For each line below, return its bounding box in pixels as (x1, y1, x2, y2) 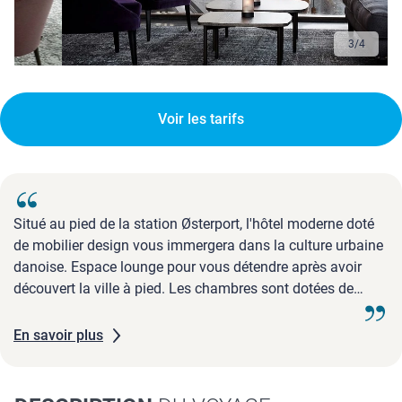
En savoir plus (13, 327, 103, 345)
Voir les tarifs (158, 110, 244, 128)
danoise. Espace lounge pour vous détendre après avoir (13, 258, 362, 276)
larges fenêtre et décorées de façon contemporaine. (13, 301, 336, 319)
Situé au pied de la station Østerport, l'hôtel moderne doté (13, 215, 374, 233)
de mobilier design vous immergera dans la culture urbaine (13, 237, 383, 255)
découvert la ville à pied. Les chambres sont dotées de (13, 280, 354, 298)
